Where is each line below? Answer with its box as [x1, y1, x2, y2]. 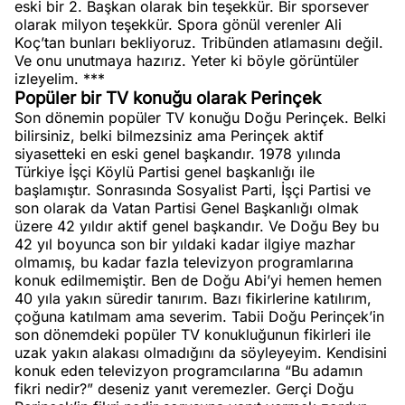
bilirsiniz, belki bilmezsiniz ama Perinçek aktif [14, 127, 324, 145]
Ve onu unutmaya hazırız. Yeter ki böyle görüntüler [14, 52, 359, 70]
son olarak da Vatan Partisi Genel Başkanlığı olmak [14, 199, 359, 217]
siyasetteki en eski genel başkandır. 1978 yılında [14, 145, 341, 163]
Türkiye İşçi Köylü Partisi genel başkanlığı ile [14, 163, 315, 181]
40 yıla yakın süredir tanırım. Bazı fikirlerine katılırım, [14, 289, 372, 307]
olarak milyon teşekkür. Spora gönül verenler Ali [14, 15, 342, 33]
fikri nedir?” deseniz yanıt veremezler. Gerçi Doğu [14, 380, 353, 398]
